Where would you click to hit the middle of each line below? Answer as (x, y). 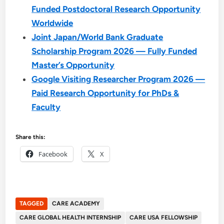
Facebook (53, 154)
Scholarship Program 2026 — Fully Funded (114, 51)
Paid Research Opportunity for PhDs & (105, 93)
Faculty (46, 107)
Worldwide (52, 23)
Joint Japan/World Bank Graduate (97, 37)
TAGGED (32, 203)
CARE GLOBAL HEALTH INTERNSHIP (70, 217)
